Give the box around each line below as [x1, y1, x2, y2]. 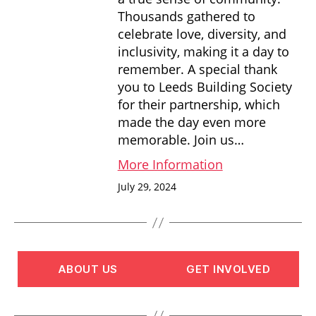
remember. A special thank [117, 60, 277, 78]
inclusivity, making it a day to [117, 42, 289, 60]
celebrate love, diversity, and [117, 25, 286, 42]
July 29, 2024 [117, 180, 176, 194]
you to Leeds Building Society [117, 78, 292, 95]
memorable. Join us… [117, 130, 244, 148]
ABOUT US [57, 262, 118, 276]
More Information [117, 155, 223, 173]
